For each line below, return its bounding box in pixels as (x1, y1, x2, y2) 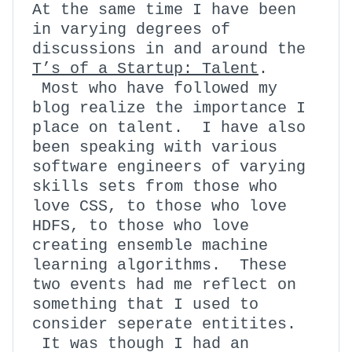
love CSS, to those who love (32, 197, 287, 215)
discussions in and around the (32, 40, 306, 58)
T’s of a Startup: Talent (32, 60, 258, 78)
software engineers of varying (32, 158, 306, 176)
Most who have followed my (32, 79, 277, 97)
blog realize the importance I (32, 99, 306, 117)
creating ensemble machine (32, 236, 268, 255)
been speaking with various (32, 138, 277, 156)
